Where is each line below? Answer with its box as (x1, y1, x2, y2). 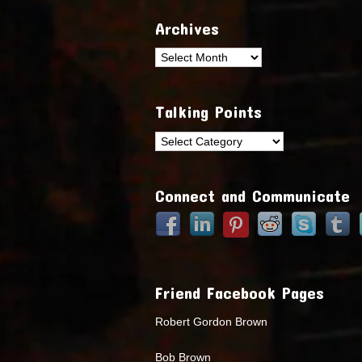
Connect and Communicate (155, 184, 350, 205)
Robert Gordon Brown (155, 314, 267, 328)
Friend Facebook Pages (155, 282, 324, 302)
